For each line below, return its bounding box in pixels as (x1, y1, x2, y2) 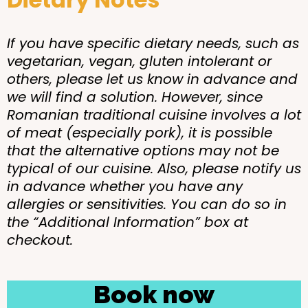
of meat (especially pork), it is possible (7, 122, 272, 142)
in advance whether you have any (7, 176, 243, 196)
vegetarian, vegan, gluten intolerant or (7, 51, 272, 71)
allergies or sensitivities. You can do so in (7, 194, 287, 214)
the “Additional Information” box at (7, 212, 248, 232)
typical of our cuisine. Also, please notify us (7, 158, 301, 178)
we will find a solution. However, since (7, 87, 263, 107)
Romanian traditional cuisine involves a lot (7, 104, 301, 124)
